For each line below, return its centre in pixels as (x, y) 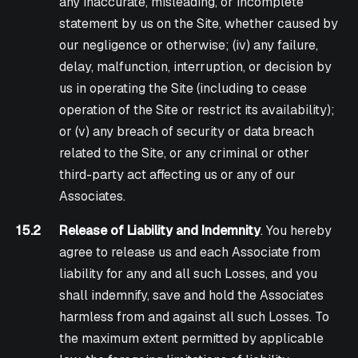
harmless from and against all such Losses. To (195, 317)
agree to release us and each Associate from (190, 253)
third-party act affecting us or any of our (178, 175)
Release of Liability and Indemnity (160, 231)
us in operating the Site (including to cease (183, 89)
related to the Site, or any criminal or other (185, 153)
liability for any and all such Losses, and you (189, 274)
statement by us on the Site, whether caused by (199, 24)
